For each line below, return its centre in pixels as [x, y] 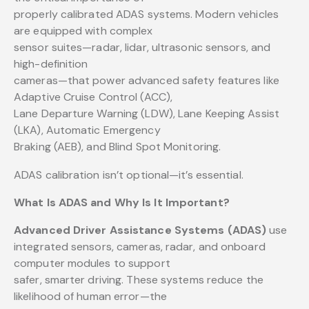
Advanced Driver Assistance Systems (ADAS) [140, 230]
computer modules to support [92, 263]
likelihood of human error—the [90, 297]
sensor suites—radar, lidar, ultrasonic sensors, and [142, 48]
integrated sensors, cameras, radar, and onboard [140, 247]
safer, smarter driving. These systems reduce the [139, 280]
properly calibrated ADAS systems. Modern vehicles [146, 14]
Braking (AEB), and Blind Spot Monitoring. [118, 147]
